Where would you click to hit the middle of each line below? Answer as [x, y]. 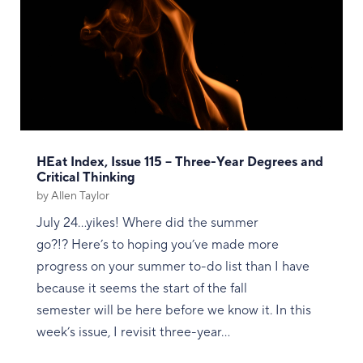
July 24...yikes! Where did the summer [147, 222]
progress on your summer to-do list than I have [173, 266]
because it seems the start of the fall [141, 288]
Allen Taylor [80, 196]
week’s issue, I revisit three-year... [133, 332]
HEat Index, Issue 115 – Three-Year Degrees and [179, 162]
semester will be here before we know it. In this [173, 310]
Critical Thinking [85, 177]
